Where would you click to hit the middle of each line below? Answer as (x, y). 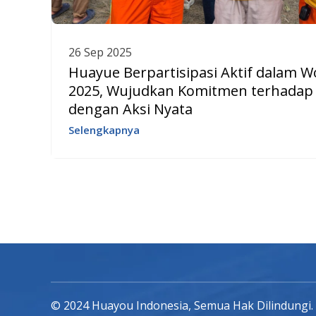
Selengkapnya (104, 130)
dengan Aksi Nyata (130, 109)
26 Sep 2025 (100, 53)
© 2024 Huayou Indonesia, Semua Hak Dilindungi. (182, 306)
